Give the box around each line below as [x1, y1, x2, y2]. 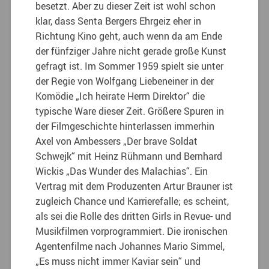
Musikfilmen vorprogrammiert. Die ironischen [35, 224, 228, 238]
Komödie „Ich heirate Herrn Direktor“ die [35, 89, 205, 103]
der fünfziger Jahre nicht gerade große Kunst [35, 44, 227, 58]
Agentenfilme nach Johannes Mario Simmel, [35, 239, 225, 253]
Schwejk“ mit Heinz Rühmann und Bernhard [35, 149, 223, 163]
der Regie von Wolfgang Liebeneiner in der [35, 74, 214, 88]
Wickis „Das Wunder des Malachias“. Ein [35, 164, 208, 178]
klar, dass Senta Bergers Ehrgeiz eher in [35, 14, 202, 28]
